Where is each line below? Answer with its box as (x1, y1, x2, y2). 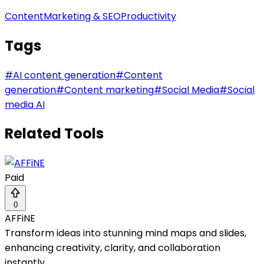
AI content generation (13, 68, 115, 82)
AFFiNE (5, 212, 35, 226)
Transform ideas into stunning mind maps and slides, (5, 226, 246, 240)
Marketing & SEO (44, 9, 121, 23)
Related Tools (5, 124, 104, 144)
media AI (5, 97, 45, 111)
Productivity (121, 9, 176, 23)
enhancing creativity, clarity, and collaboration (5, 241, 220, 255)
